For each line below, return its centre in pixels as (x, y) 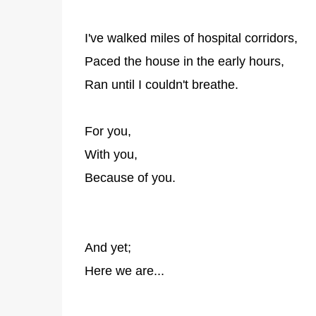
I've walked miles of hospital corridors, (191, 38)
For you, (109, 131)
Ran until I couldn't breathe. (161, 85)
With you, (113, 154)
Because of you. (130, 178)
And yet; (108, 248)
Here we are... (124, 271)
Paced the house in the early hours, (184, 61)
